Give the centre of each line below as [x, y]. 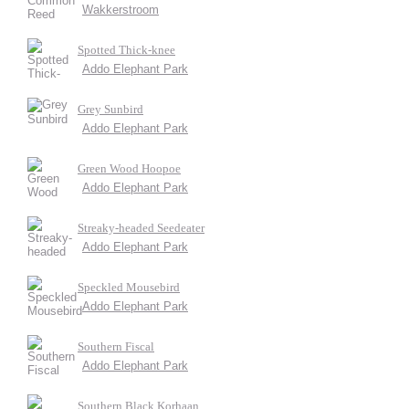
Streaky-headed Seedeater [141, 228]
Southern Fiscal [116, 346]
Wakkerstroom [121, 10]
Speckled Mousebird [129, 287]
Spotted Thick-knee [126, 50]
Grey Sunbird [110, 109]
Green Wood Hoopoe [129, 168]
